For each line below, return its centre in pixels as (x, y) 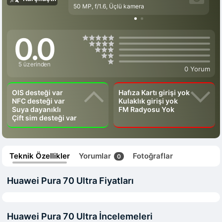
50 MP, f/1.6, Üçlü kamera (109, 6)
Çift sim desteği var (44, 118)
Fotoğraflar (153, 156)
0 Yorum (197, 69)
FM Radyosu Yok (146, 109)
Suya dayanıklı (36, 109)
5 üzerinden (35, 64)
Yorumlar (96, 156)
